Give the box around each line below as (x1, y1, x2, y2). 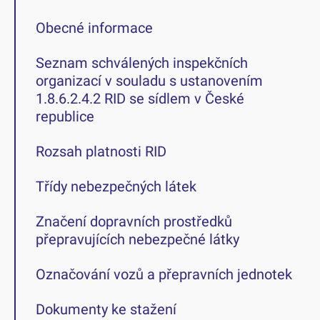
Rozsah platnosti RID (36, 143, 166, 160)
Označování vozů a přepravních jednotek (36, 266, 292, 283)
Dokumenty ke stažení (36, 301, 176, 318)
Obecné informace (36, 19, 153, 36)
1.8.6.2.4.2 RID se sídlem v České (36, 90, 244, 107)
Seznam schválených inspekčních (36, 54, 248, 71)
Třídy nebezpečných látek (36, 178, 196, 195)
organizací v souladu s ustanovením (36, 72, 263, 89)
